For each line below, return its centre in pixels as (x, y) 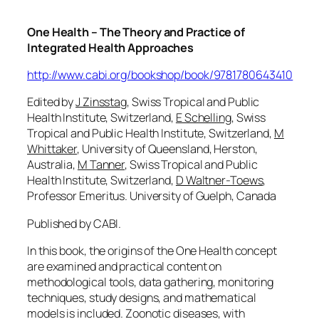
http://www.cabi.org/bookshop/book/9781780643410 (160, 75)
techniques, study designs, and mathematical (142, 297)
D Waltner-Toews (219, 181)
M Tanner (101, 165)
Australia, (52, 165)
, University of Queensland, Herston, (167, 149)
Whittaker (52, 149)
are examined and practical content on (125, 266)
